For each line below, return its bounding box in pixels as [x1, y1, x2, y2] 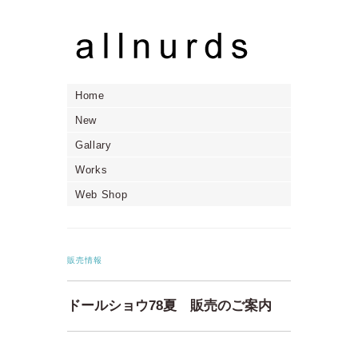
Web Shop [75, 188, 128, 201]
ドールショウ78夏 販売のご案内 [67, 297, 272, 313]
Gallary [75, 138, 112, 151]
